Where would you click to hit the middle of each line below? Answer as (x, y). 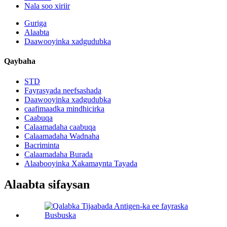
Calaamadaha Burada (59, 154)
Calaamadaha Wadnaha (62, 136)
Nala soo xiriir (47, 6)
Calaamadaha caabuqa (60, 127)
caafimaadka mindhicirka (64, 108)
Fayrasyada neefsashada (63, 90)
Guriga (35, 23)
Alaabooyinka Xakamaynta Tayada (81, 163)
